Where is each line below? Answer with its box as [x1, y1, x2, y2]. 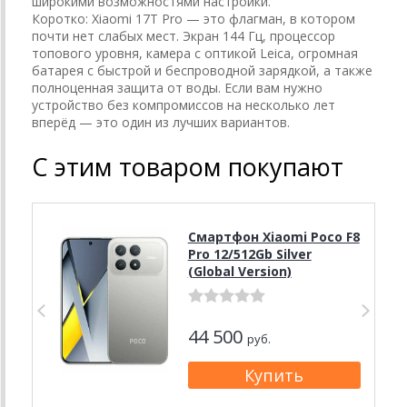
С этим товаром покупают [32, 149, 343, 184]
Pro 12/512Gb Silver [187, 244, 312, 263]
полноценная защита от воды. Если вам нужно [32, 78, 323, 96]
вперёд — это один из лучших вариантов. [32, 113, 290, 131]
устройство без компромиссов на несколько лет [32, 95, 335, 114]
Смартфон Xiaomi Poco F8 [187, 227, 360, 245]
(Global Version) [187, 262, 292, 280]
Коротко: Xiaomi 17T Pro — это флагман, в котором [32, 9, 355, 27]
